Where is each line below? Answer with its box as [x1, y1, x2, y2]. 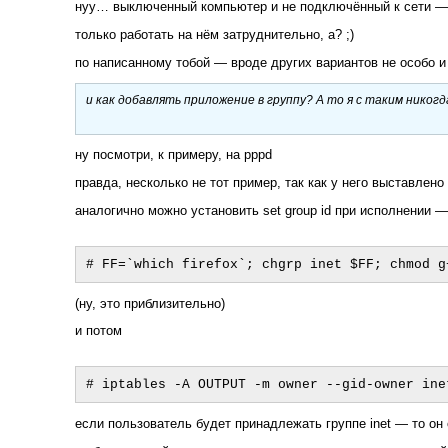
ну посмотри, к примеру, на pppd [75, 147, 272, 163]
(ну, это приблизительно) [75, 295, 225, 311]
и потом [75, 323, 122, 339]
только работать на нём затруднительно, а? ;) [75, 26, 354, 42]
